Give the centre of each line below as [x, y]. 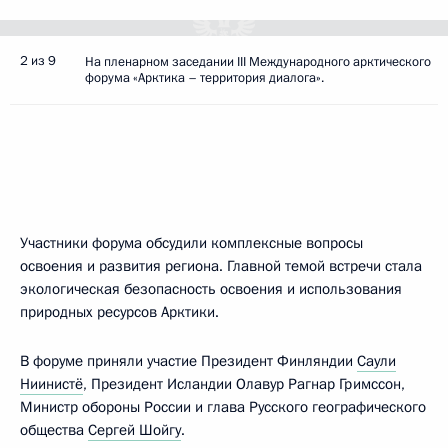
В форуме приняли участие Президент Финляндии [188, 361]
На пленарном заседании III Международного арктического [258, 62]
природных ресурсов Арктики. [119, 312]
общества [54, 430]
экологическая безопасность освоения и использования [211, 289]
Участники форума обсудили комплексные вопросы [191, 243]
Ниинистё [51, 384]
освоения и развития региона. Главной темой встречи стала [221, 266]
